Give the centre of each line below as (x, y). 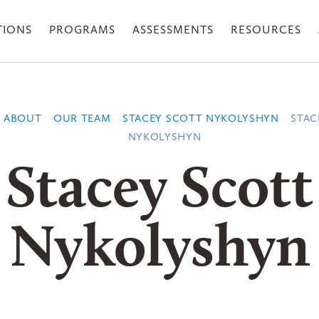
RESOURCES (266, 30)
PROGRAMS (82, 30)
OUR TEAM (82, 119)
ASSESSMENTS (173, 30)
